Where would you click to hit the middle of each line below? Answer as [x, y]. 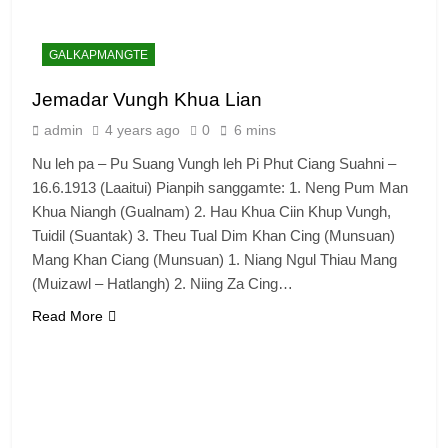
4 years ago [142, 129]
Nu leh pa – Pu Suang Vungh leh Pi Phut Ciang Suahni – [214, 163]
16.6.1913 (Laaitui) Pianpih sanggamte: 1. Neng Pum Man [220, 187]
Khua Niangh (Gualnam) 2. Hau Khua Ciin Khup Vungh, [211, 211]
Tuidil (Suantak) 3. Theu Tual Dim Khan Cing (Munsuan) [213, 235]
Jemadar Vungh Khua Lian [147, 99]
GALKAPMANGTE [98, 54]
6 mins [255, 129]
